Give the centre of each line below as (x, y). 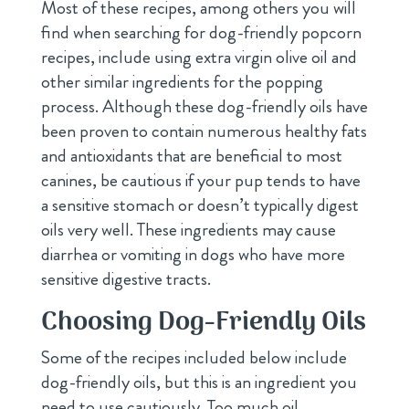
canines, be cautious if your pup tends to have (200, 180)
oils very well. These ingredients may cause (188, 229)
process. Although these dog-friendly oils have (204, 106)
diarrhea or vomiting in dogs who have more (193, 254)
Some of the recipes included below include (194, 357)
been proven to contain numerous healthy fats (204, 131)
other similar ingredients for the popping (182, 81)
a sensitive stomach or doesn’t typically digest (199, 204)
